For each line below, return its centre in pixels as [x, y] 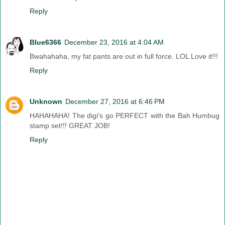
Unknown [46, 101]
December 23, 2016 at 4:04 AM [114, 42]
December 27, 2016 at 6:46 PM [115, 101]
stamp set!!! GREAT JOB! [70, 125]
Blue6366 [45, 42]
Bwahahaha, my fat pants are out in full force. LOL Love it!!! [124, 56]
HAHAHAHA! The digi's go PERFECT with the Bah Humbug [125, 115]
